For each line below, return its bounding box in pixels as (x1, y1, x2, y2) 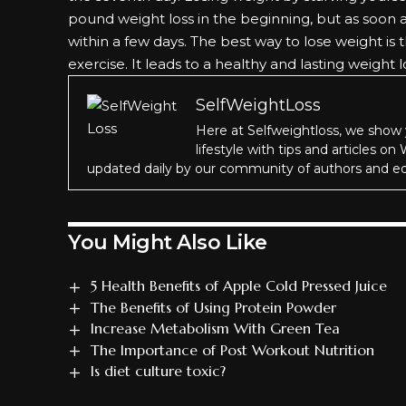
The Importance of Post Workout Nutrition (90, 340, 374, 359)
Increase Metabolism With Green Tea (90, 319, 340, 337)
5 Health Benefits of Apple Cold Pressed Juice (90, 276, 387, 295)
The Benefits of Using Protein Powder (90, 297, 336, 316)
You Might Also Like (68, 230, 267, 255)
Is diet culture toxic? (90, 362, 226, 380)
